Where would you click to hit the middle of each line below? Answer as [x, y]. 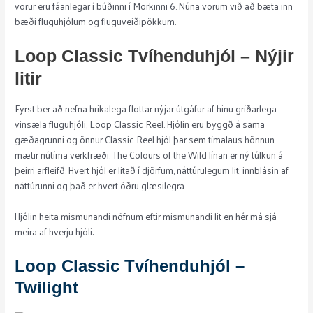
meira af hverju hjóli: [54, 232]
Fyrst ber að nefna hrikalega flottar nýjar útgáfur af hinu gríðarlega [146, 109]
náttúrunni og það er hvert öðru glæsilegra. [101, 186]
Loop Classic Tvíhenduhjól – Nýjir [155, 56]
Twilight [47, 288]
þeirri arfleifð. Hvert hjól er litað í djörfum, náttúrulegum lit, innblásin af [152, 170]
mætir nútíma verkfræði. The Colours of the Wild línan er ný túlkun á [149, 155]
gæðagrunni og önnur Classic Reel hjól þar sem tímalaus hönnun [145, 140]
